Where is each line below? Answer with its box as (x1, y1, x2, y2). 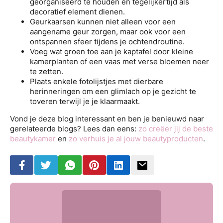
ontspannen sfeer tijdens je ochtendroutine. (30, 36, 185, 46)
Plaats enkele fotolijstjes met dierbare (30, 76, 163, 86)
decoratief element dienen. (30, 6, 125, 16)
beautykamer (10, 134, 56, 144)
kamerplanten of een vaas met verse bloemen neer (30, 56, 209, 66)
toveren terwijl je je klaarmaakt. (30, 96, 140, 106)
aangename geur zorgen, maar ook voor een (30, 26, 186, 36)
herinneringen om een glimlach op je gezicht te (30, 86, 196, 96)
